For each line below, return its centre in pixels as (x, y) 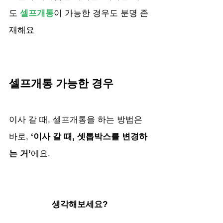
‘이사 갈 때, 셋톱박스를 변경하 (89, 136)
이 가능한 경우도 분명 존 (101, 13)
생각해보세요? (80, 204)
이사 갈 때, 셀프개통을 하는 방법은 (77, 119)
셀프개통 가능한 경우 (61, 83)
